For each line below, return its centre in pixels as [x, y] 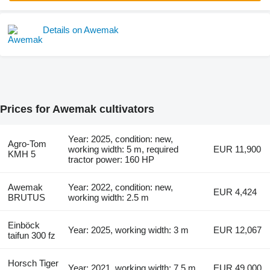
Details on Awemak [81, 30]
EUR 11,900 [237, 149]
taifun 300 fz [31, 236]
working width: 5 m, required [124, 149]
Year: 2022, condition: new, [121, 187]
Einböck [24, 225]
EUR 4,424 [235, 192]
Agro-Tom [27, 144]
